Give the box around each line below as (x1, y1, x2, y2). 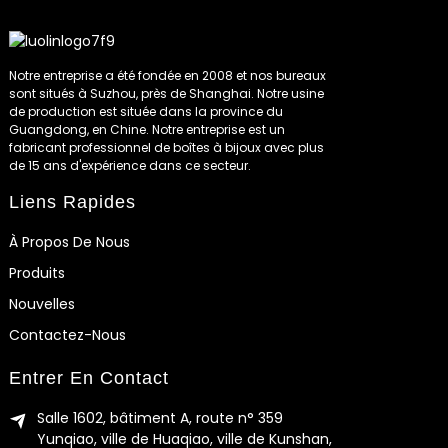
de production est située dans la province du (8, 102, 283, 120)
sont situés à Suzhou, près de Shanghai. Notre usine (8, 84, 324, 102)
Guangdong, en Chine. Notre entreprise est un (8, 120, 285, 138)
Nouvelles (8, 293, 75, 314)
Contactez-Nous (8, 324, 126, 345)
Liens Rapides (8, 191, 136, 212)
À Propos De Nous (8, 231, 130, 252)
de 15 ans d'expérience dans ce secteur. (8, 156, 251, 174)
